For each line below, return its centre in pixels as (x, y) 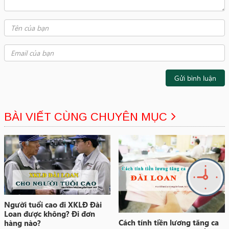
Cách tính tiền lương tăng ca (169, 222)
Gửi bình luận (195, 78)
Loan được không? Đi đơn (50, 214)
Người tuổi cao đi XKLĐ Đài (53, 205)
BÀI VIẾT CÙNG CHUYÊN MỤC (86, 117)
